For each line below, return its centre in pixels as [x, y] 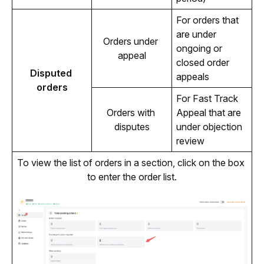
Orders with [131, 113]
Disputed [51, 73]
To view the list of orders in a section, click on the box [131, 163]
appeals [192, 77]
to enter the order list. [132, 177]
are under [196, 34]
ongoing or [199, 49]
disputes [132, 127]
